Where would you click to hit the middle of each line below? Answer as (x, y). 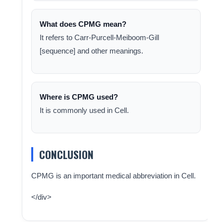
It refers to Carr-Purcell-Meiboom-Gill (99, 37)
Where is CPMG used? (79, 97)
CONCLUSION (66, 154)
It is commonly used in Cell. (84, 110)
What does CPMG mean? (83, 24)
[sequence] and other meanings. (91, 51)
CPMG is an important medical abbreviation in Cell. (113, 176)
